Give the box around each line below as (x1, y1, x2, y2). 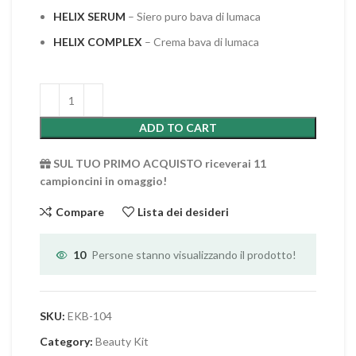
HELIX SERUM (53, 10, 126, 23)
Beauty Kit (95, 335, 149, 348)
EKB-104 (68, 309, 112, 323)
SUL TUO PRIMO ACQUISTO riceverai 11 (53, 157, 266, 170)
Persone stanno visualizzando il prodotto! (91, 248, 296, 262)
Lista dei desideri (137, 204, 230, 219)
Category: (40, 335, 93, 348)
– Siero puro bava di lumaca (126, 10, 261, 23)
